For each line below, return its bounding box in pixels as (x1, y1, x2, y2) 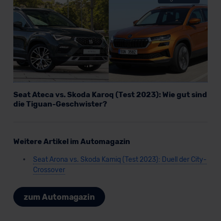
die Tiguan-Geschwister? (13, 100, 107, 109)
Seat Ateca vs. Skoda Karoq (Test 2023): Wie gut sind (13, 90, 207, 100)
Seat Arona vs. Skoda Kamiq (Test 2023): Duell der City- (33, 155, 207, 164)
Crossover (33, 166, 65, 175)
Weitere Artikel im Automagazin (13, 137, 130, 147)
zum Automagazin (23, 192, 95, 202)
